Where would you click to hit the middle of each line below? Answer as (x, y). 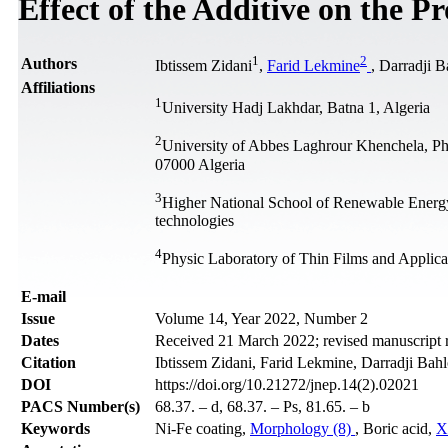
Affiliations (58, 87)
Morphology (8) (302, 428)
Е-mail (43, 296)
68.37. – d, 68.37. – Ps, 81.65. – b (262, 406)
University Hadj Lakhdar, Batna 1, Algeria (296, 108)
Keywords (55, 428)
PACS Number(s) (80, 406)
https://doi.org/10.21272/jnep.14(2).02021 (287, 384)
